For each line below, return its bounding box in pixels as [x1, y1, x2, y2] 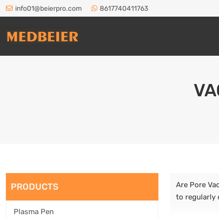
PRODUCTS [11, 181, 59, 192]
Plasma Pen [14, 207, 54, 216]
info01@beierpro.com [15, 4, 82, 13]
